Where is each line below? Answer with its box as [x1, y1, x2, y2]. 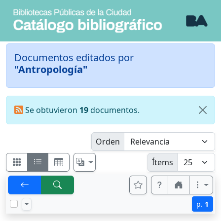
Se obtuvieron [23, 105, 79, 116]
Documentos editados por [14, 51, 134, 65]
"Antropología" [14, 63, 87, 76]
